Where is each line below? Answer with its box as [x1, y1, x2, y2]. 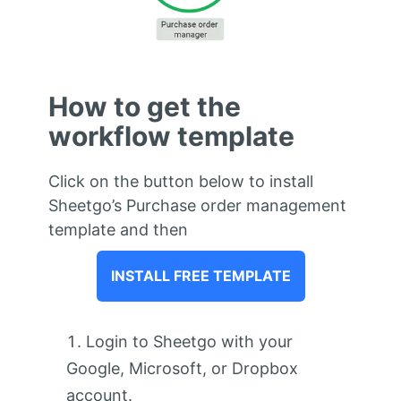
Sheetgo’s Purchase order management [47, 196, 346, 216]
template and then [47, 220, 188, 240]
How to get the [47, 90, 241, 124]
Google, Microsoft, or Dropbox [65, 359, 298, 379]
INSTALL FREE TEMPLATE [110, 267, 291, 286]
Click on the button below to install [47, 172, 313, 192]
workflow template [47, 120, 294, 153]
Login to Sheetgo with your [85, 332, 293, 352]
